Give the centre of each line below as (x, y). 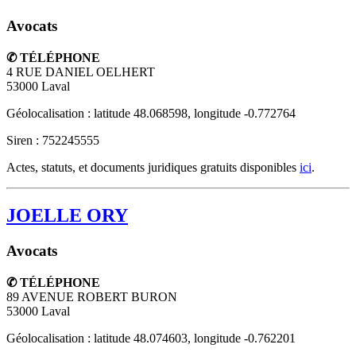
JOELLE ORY (67, 215)
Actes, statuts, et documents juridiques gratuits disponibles (153, 168)
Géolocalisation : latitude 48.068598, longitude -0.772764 (151, 114)
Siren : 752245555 (53, 141)
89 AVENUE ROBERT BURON (92, 296)
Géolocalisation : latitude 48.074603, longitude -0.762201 (151, 338)
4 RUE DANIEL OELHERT (81, 72)
